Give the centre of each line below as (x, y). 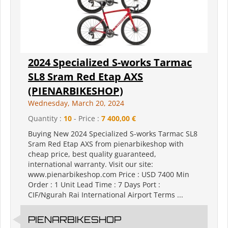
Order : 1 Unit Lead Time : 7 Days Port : (94, 185)
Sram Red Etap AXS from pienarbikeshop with (106, 144)
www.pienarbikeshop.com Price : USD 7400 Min (109, 175)
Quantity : (46, 119)
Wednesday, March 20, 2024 (76, 103)
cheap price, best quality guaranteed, (92, 154)
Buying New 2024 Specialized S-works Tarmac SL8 (113, 134)
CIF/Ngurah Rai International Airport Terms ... (106, 195)
